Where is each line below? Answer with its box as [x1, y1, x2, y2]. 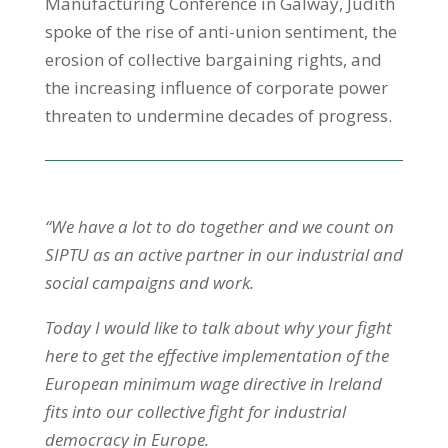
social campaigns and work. [44, 270, 254, 294]
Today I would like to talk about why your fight [44, 315, 392, 339]
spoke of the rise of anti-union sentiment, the [44, 19, 397, 43]
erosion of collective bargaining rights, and [44, 47, 382, 71]
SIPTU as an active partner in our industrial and [44, 242, 403, 266]
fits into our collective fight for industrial [44, 399, 346, 423]
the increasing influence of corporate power [44, 75, 388, 99]
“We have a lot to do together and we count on [44, 214, 394, 238]
